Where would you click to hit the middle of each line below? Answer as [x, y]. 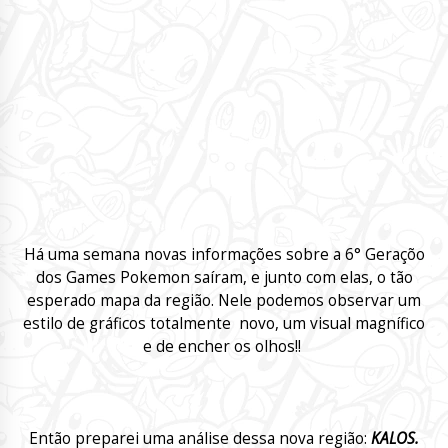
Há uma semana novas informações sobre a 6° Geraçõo [224, 254]
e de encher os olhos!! [224, 346]
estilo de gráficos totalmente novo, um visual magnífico [224, 323]
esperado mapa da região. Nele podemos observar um [224, 300]
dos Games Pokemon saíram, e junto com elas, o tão [224, 277]
